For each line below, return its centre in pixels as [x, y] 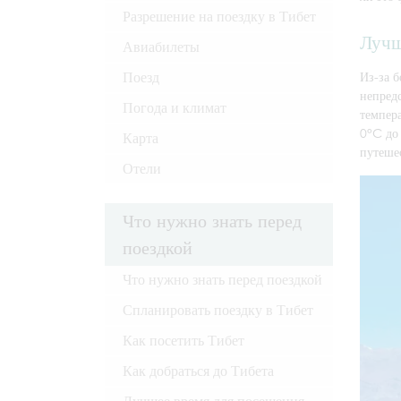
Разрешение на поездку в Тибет [219, 16]
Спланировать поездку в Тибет [218, 310]
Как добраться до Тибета [198, 371]
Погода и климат [175, 107]
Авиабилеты [161, 47]
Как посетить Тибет [183, 340]
